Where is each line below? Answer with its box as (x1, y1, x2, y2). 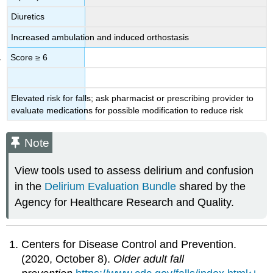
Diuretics (11, 12, 45, 22)
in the (15, 180, 45, 193)
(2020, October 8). (21, 253, 114, 266)
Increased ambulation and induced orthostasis (11, 32, 190, 42)
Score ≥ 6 (10, 52, 48, 62)
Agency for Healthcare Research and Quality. (15, 196, 235, 209)
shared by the (176, 180, 246, 193)
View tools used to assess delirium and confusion (15, 165, 254, 177)
